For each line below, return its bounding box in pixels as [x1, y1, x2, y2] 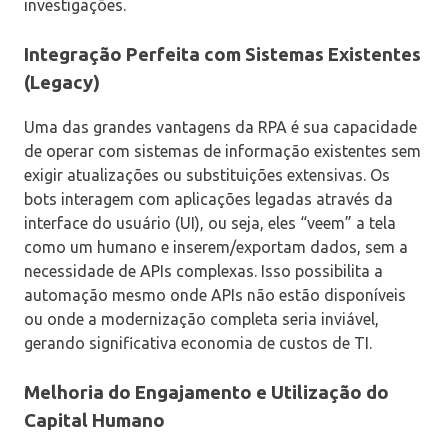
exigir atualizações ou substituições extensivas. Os [24, 166, 390, 185]
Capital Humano [24, 410, 165, 432]
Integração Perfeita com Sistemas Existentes [24, 43, 421, 65]
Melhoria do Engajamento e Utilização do [24, 382, 389, 404]
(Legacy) [24, 71, 100, 93]
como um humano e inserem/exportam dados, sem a [24, 238, 408, 257]
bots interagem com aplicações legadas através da [24, 190, 393, 209]
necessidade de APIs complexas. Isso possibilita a [24, 262, 383, 281]
